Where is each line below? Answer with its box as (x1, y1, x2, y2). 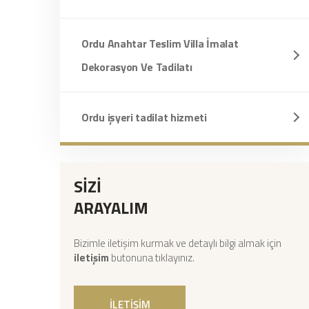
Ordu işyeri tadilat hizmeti (81, 109, 207, 126)
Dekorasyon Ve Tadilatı (81, 59, 192, 75)
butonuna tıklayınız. (109, 250, 195, 266)
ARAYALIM (74, 195, 148, 220)
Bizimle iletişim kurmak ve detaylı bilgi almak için (74, 235, 281, 251)
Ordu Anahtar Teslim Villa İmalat (81, 35, 239, 52)
